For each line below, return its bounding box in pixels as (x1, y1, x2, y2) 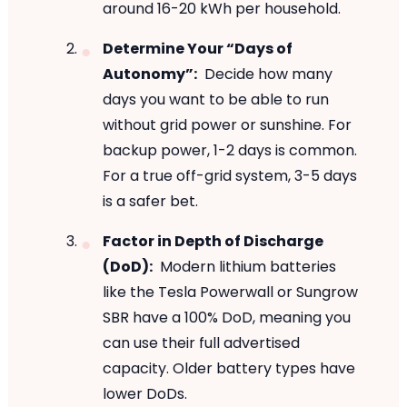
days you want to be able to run (102, 89, 329, 110)
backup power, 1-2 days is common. (102, 140, 357, 161)
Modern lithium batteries (155, 256, 336, 277)
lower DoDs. (102, 383, 187, 404)
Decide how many (200, 64, 333, 84)
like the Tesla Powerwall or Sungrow (102, 282, 358, 303)
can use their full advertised (102, 333, 300, 353)
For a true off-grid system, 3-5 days (102, 165, 357, 186)
